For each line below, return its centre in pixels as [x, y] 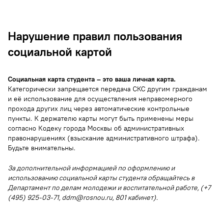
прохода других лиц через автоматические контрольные [99, 108]
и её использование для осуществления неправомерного [100, 98]
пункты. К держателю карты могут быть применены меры [101, 118]
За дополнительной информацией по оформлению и [91, 168]
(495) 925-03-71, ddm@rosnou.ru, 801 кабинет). [83, 197]
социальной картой [60, 51]
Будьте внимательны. [42, 148]
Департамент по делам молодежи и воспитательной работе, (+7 [109, 187]
